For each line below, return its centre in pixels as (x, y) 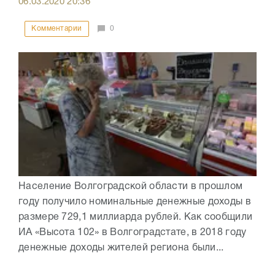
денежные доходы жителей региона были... (121, 248)
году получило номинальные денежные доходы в (135, 202)
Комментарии (57, 29)
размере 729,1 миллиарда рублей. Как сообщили (136, 218)
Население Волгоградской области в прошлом (131, 187)
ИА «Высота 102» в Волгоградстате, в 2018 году (133, 233)
